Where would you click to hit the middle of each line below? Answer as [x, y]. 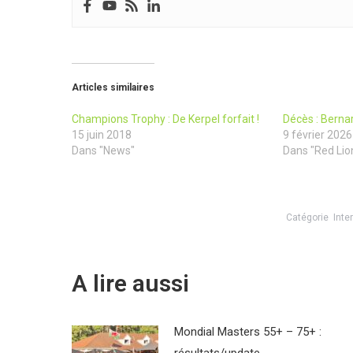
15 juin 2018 [102, 135]
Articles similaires [113, 88]
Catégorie [309, 218]
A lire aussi [130, 284]
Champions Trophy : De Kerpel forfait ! [165, 119]
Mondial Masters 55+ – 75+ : [248, 332]
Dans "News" [103, 151]
